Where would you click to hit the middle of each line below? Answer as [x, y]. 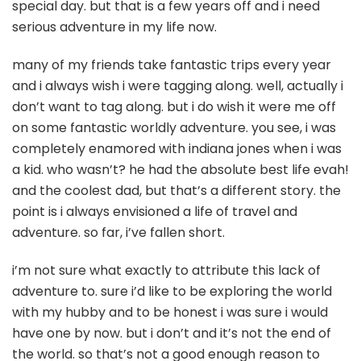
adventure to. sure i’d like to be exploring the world [172, 292]
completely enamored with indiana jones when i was [177, 149]
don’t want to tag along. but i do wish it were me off [174, 107]
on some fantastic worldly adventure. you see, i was [174, 128]
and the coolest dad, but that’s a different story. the [176, 191]
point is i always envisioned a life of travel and [155, 212]
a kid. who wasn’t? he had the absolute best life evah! [180, 170]
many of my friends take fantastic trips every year [172, 65]
